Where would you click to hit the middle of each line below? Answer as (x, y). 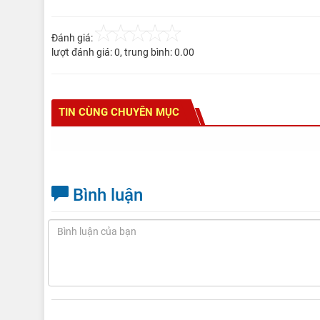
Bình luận (106, 195)
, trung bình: (147, 52)
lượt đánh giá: (83, 52)
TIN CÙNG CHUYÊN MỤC (119, 112)
